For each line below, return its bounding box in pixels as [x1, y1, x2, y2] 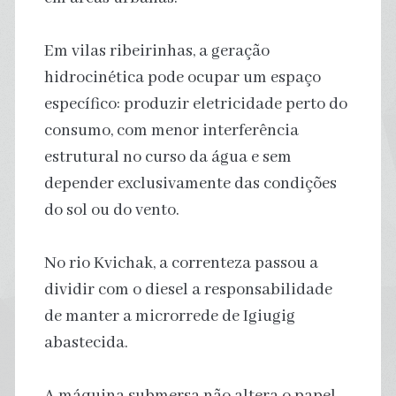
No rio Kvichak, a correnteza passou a [43, 252, 318, 274]
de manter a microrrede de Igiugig [43, 305, 295, 327]
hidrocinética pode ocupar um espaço [43, 66, 321, 88]
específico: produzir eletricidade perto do [43, 93, 347, 115]
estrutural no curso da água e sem [43, 146, 292, 168]
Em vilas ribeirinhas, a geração [43, 40, 270, 62]
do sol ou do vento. [43, 199, 179, 221]
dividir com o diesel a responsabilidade [43, 278, 332, 301]
